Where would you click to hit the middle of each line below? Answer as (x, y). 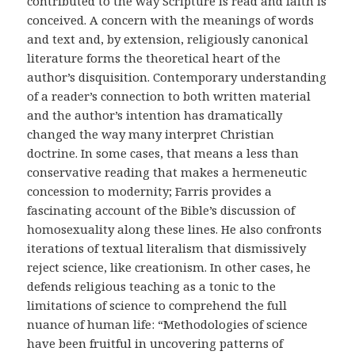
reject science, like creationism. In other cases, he (169, 267)
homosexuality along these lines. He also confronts (175, 229)
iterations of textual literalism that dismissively (167, 248)
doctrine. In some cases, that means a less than (163, 153)
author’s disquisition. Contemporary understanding (177, 77)
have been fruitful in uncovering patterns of (155, 344)
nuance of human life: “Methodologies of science (168, 324)
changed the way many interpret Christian (151, 134)
